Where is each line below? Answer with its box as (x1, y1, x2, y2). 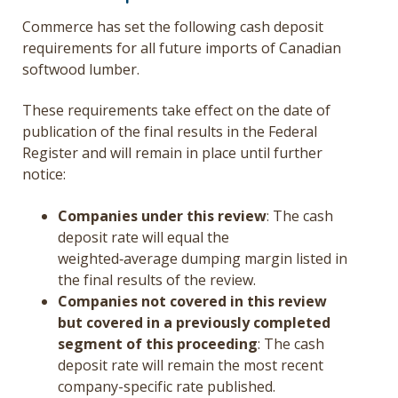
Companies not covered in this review (58, 291, 327, 311)
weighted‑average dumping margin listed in (58, 248, 347, 268)
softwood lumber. (22, 59, 139, 79)
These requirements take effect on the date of (22, 100, 330, 121)
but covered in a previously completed (58, 312, 330, 332)
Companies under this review (58, 205, 267, 226)
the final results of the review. (58, 269, 256, 290)
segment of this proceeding (58, 333, 258, 354)
